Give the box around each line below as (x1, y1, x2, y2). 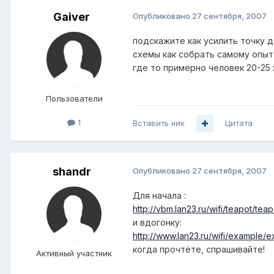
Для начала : (133, 190, 186, 201)
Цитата (225, 118, 253, 128)
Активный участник (36, 248, 112, 259)
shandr (52, 165, 91, 179)
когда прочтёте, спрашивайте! (133, 244, 265, 255)
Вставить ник (133, 118, 185, 128)
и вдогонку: (133, 217, 182, 228)
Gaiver (53, 10, 90, 24)
